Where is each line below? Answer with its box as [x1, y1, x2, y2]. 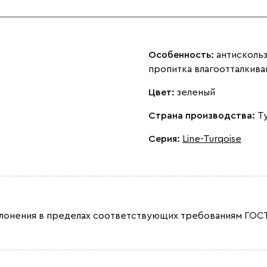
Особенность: [148, 49, 216, 60]
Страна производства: [148, 110, 257, 120]
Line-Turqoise [182, 133, 241, 144]
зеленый [177, 87, 215, 97]
